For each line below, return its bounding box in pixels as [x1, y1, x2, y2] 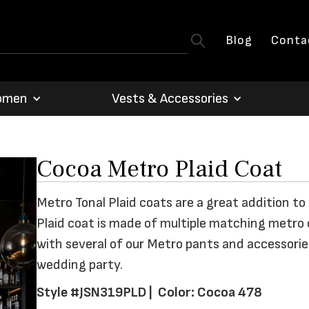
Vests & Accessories [112, 90, 228, 108]
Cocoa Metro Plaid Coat [37, 154, 282, 186]
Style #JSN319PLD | [37, 284, 158, 301]
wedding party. [37, 257, 123, 274]
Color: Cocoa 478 [158, 284, 262, 301]
